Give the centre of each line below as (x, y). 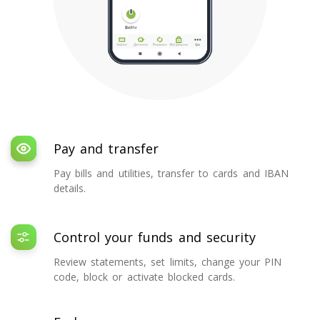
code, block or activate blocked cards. (145, 276)
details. (70, 188)
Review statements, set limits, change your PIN (168, 261)
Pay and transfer (106, 148)
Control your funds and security (155, 237)
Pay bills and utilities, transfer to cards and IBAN (171, 173)
